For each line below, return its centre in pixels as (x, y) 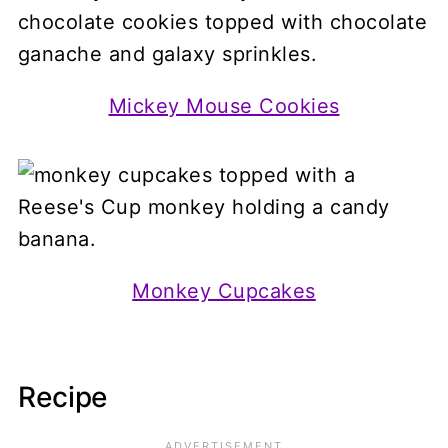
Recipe (62, 396)
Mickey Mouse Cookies (224, 105)
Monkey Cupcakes (224, 290)
